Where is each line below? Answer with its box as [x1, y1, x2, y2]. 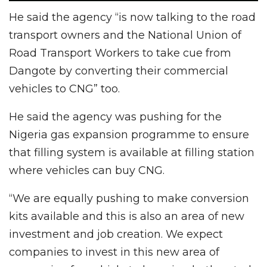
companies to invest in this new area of [9, 246, 219, 259]
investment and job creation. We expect [9, 228, 223, 241]
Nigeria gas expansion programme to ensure [9, 128, 249, 142]
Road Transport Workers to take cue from [9, 46, 231, 60]
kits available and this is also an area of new [9, 210, 244, 223]
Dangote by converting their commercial [9, 64, 228, 78]
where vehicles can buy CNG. [9, 164, 164, 178]
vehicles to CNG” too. [9, 82, 120, 96]
